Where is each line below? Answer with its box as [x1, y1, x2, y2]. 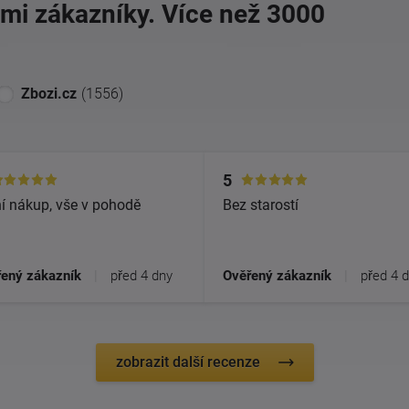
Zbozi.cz [21, 85, 77, 102]
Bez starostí [223, 195, 299, 214]
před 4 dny [110, 267, 173, 284]
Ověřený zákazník [223, 267, 331, 284]
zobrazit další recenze [115, 352, 260, 371]
